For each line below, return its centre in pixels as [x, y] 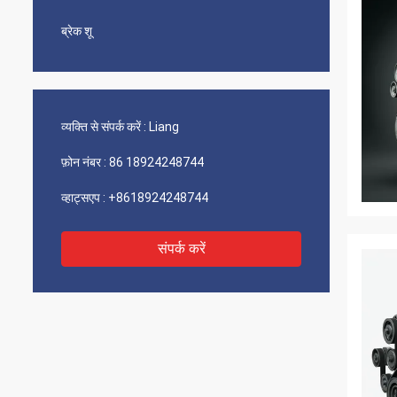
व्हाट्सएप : [83, 198]
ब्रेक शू [77, 31]
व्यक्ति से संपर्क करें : [104, 127]
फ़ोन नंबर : [84, 162]
